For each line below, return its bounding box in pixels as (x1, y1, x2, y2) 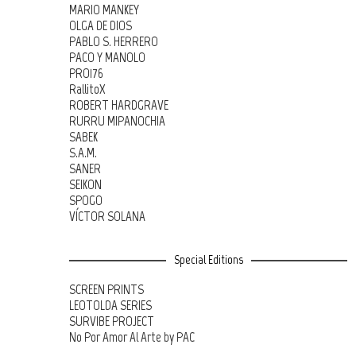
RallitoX (69, 81, 106, 97)
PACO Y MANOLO (69, 49, 145, 65)
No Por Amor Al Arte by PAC (69, 329, 195, 345)
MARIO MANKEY (69, 2, 139, 17)
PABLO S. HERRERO (69, 33, 158, 49)
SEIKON (69, 176, 102, 192)
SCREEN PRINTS (69, 281, 144, 297)
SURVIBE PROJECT (69, 313, 154, 329)
